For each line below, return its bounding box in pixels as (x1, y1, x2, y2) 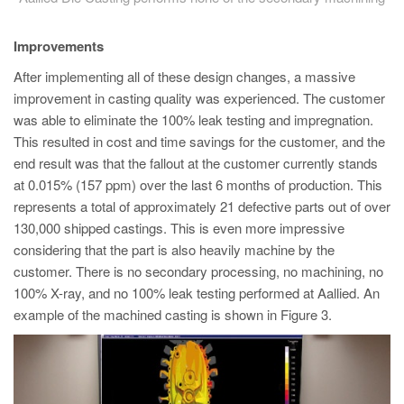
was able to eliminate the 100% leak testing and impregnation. (14, 109, 373, 129)
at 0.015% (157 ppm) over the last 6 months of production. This (14, 174, 382, 194)
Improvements (14, 35, 104, 56)
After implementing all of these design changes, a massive (14, 66, 355, 86)
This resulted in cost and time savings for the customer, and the (14, 131, 385, 151)
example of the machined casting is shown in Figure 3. (14, 304, 332, 324)
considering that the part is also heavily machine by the (14, 239, 335, 259)
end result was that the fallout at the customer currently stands (14, 152, 378, 172)
